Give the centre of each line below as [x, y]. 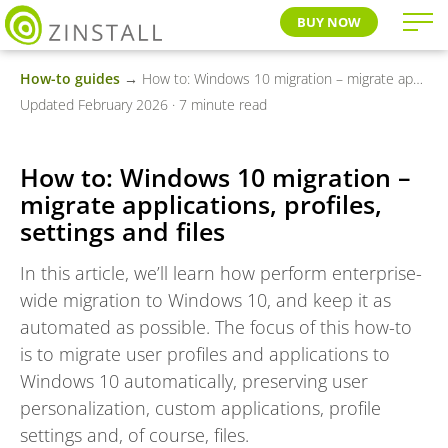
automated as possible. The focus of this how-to [216, 327]
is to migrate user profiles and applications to [205, 354]
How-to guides [70, 78]
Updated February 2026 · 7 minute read [143, 104]
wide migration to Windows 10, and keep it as [205, 300]
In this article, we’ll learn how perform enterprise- [221, 273]
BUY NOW [329, 22]
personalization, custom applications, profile [200, 408]
